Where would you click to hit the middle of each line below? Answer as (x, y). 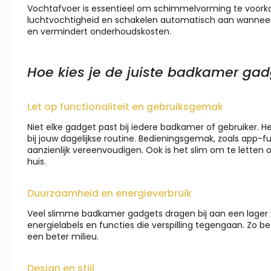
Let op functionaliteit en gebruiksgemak (125, 107)
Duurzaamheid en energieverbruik (109, 194)
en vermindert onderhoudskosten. (99, 32)
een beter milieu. (63, 237)
